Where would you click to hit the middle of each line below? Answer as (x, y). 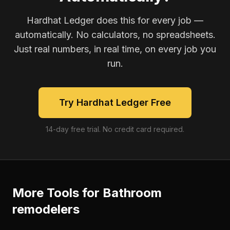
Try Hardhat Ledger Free (115, 102)
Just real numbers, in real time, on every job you (115, 49)
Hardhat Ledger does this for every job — (115, 20)
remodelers (46, 209)
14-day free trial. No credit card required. (115, 129)
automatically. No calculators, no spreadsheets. (115, 35)
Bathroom (132, 193)
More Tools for (57, 193)
